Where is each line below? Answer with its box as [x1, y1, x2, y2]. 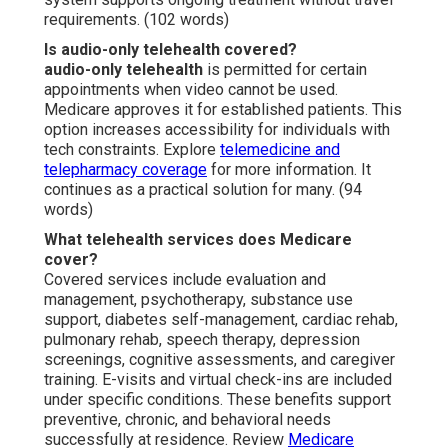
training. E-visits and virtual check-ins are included [44, 369, 392, 389]
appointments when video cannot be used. [44, 79, 338, 99]
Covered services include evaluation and [44, 269, 326, 289]
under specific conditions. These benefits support [44, 389, 391, 409]
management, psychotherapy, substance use [44, 289, 353, 309]
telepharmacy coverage [44, 159, 207, 179]
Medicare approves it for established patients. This [44, 99, 402, 119]
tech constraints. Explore [44, 139, 220, 159]
